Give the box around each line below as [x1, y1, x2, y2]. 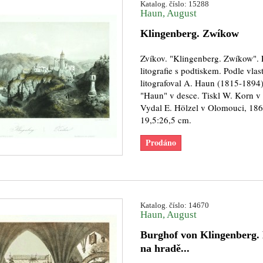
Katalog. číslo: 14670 [140, 201, 209, 210]
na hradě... [140, 242, 190, 254]
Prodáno [145, 136, 176, 149]
